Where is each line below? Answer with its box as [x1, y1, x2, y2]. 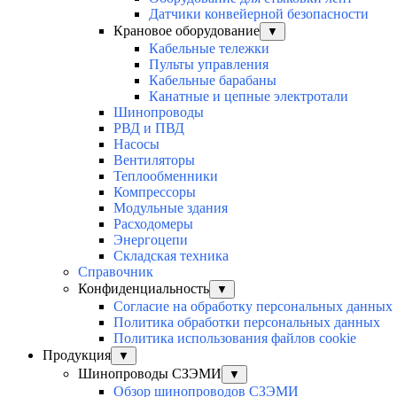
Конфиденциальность [78, 281, 209, 297]
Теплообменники [113, 168, 218, 184]
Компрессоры [113, 184, 196, 200]
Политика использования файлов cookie [113, 331, 356, 346]
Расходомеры [113, 216, 193, 232]
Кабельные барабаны [149, 73, 276, 89]
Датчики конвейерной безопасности [149, 6, 369, 22]
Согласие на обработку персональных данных [113, 299, 393, 315]
